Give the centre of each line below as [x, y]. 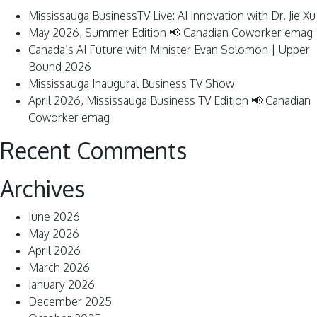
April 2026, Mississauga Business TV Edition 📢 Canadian [169, 100]
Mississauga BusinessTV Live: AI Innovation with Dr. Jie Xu [172, 16]
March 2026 [59, 267]
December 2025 [70, 301]
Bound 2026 [60, 67]
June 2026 [54, 217]
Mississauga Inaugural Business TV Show [131, 83]
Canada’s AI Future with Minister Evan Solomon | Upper [169, 50]
